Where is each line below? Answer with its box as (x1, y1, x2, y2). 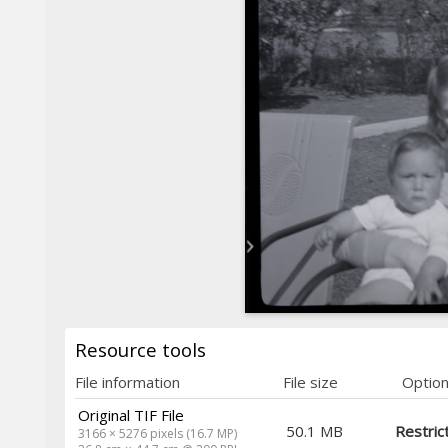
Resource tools (75, 336, 206, 362)
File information (75, 371, 180, 392)
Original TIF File (78, 404, 185, 425)
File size (283, 371, 338, 392)
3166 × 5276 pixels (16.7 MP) (78, 424, 238, 442)
